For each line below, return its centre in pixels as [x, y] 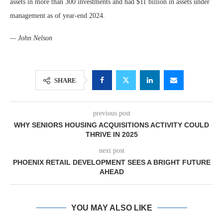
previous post [111, 113]
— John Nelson [31, 38]
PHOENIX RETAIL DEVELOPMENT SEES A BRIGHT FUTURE [111, 162]
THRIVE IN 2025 [111, 134]
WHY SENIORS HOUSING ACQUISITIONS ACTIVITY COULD [111, 125]
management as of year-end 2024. [57, 16]
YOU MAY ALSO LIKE [111, 208]
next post [111, 151]
